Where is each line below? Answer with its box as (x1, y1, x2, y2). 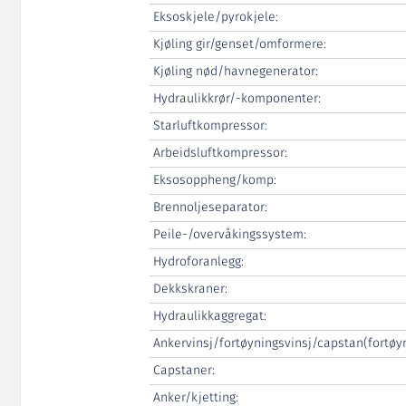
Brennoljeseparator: (152, 197, 267, 217)
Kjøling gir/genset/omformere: (152, 34, 326, 54)
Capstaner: (152, 360, 215, 381)
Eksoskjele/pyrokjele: (152, 6, 278, 27)
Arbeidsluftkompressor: (152, 142, 287, 163)
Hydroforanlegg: (152, 251, 244, 272)
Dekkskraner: (152, 278, 227, 299)
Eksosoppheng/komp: (152, 169, 276, 190)
